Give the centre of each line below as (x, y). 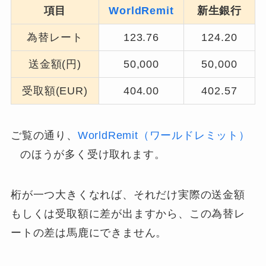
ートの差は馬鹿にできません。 (89, 232)
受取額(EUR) (55, 91)
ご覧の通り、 (44, 135)
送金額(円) (55, 64)
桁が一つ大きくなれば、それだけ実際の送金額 (128, 194)
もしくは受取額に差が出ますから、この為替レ (128, 213)
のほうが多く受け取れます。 (93, 154)
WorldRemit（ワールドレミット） (164, 135)
